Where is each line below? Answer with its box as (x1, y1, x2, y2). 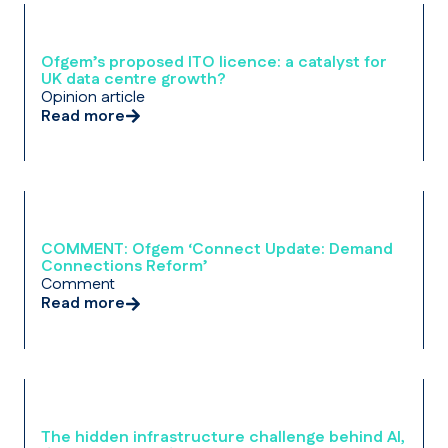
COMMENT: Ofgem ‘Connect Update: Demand (41, 238, 393, 262)
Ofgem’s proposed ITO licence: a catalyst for (41, 50, 387, 74)
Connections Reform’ (41, 255, 207, 279)
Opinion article (41, 85, 145, 109)
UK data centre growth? (41, 67, 226, 91)
